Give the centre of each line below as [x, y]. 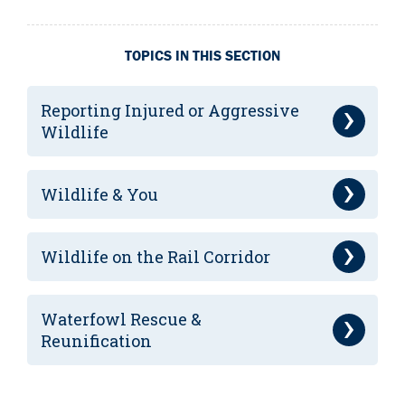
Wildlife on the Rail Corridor [155, 256]
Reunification [96, 340]
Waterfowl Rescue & [121, 319]
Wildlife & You [99, 194]
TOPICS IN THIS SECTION [202, 56]
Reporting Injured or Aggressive [170, 110]
